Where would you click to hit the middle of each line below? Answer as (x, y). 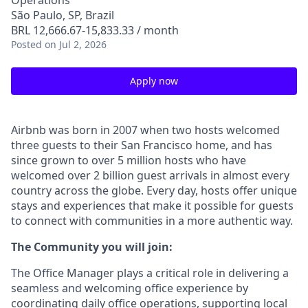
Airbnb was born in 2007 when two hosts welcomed (145, 130)
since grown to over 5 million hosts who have (129, 160)
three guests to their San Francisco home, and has (142, 145)
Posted (26, 44)
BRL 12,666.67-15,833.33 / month (95, 30)
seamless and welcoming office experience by (130, 288)
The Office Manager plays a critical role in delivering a (150, 273)
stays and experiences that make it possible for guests (152, 206)
